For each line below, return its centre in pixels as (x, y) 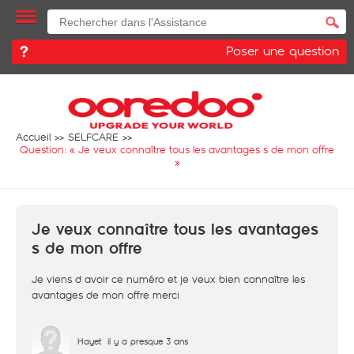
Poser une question (282, 50)
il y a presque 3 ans (148, 341)
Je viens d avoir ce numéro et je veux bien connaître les (168, 279)
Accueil (33, 137)
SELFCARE (93, 137)
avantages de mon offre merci (105, 295)
